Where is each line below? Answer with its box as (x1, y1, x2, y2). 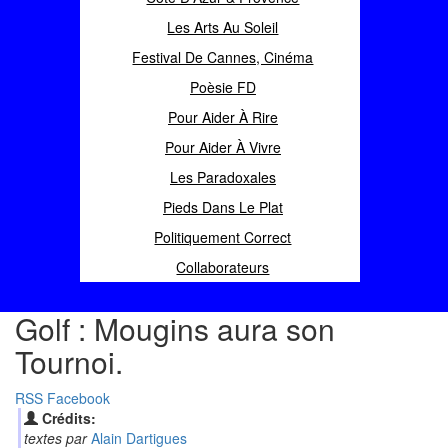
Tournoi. (15, 340, 123, 383)
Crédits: (41, 408, 96, 428)
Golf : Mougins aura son (15, 307, 335, 350)
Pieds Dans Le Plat (162, 197, 283, 217)
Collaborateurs (176, 257, 270, 277)
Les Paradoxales (169, 167, 276, 187)
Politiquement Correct (154, 227, 292, 247)
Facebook (47, 388, 110, 408)
